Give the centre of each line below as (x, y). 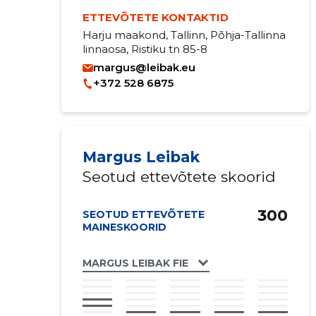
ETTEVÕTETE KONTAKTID (155, 17)
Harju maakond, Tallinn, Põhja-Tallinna (184, 35)
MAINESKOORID (124, 227)
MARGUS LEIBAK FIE (135, 263)
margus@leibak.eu (144, 67)
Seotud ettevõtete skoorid (179, 177)
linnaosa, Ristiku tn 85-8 (145, 49)
